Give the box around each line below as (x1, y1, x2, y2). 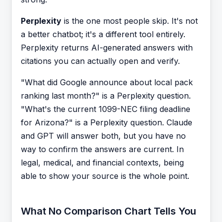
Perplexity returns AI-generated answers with (21, 43, 193, 53)
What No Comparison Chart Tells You (21, 205, 196, 217)
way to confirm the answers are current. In (21, 144, 184, 154)
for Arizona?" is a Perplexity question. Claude (21, 117, 192, 127)
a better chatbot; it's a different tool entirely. (21, 29, 185, 39)
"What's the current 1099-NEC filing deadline (21, 104, 190, 114)
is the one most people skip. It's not (61, 16, 198, 26)
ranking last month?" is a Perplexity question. (21, 91, 191, 101)
